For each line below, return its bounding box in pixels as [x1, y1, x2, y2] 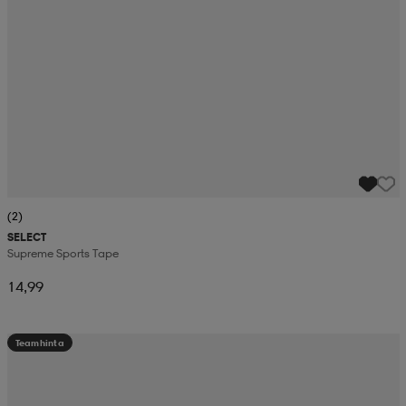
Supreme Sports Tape [6, 246, 119, 261]
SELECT [6, 230, 46, 245]
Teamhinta [14, 337, 64, 349]
